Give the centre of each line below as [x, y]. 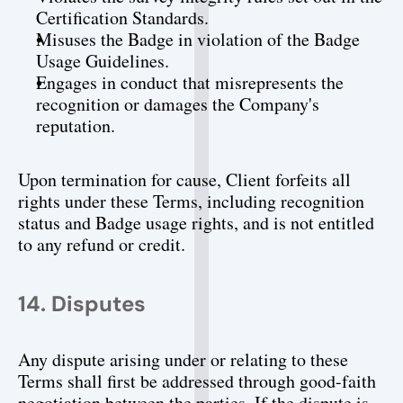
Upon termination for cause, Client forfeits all [184, 179]
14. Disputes [82, 304]
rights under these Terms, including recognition [191, 201]
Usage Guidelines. [103, 61]
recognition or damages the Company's [178, 104]
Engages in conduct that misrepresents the [190, 82]
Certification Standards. [122, 18]
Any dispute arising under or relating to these [183, 359]
